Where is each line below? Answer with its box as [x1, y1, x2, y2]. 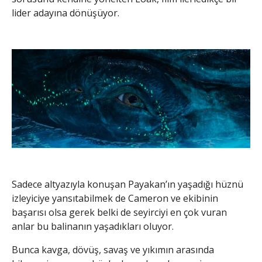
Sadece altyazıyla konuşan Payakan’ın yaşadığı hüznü [12, 178, 243, 191]
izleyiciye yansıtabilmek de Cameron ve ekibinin [12, 192, 218, 205]
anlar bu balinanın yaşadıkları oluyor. [12, 220, 174, 233]
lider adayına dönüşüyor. [12, 6, 119, 20]
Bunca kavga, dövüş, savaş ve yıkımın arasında [12, 243, 214, 257]
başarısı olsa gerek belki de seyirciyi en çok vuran [12, 206, 227, 219]
